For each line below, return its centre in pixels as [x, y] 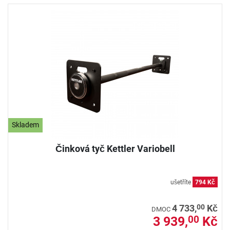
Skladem [26, 125]
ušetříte [181, 182]
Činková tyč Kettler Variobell [115, 148]
